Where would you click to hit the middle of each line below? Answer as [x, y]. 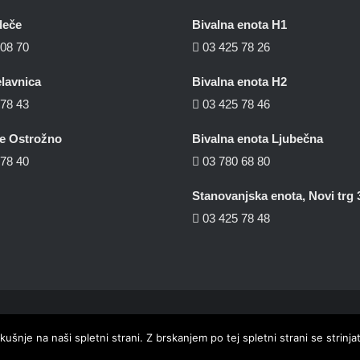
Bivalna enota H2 [239, 82]
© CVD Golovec [159, 328]
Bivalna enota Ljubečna [258, 139]
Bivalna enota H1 [239, 25]
